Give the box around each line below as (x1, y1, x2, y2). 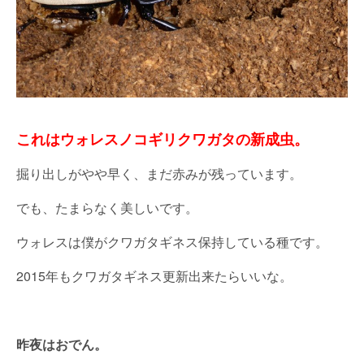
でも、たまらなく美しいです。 (16, 197, 198, 217)
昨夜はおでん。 (16, 334, 107, 353)
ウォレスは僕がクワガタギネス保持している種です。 (16, 232, 328, 251)
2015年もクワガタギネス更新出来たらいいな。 (16, 266, 292, 285)
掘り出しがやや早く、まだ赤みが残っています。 (16, 163, 302, 183)
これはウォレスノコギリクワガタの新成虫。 (16, 128, 309, 149)
